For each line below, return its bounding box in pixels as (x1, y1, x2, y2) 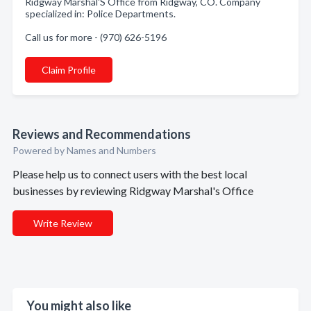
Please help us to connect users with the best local (12, 167, 247, 180)
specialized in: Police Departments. (25, 8, 176, 19)
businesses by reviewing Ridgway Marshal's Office (12, 184, 253, 197)
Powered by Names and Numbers (12, 144, 156, 156)
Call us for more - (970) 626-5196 (25, 31, 167, 43)
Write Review (33, 217, 92, 229)
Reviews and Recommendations (12, 126, 191, 142)
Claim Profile (42, 64, 96, 76)
